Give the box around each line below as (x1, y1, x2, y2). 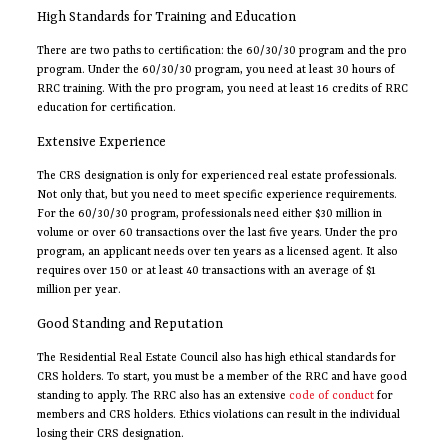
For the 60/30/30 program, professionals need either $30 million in (36, 208, 382, 222)
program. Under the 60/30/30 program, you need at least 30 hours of (36, 64, 395, 78)
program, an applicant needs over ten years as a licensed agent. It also (36, 246, 398, 260)
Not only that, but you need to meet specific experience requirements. (36, 189, 397, 203)
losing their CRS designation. (36, 428, 184, 442)
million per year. (36, 284, 121, 298)
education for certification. (36, 102, 176, 116)
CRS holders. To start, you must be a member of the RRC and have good (36, 371, 407, 385)
